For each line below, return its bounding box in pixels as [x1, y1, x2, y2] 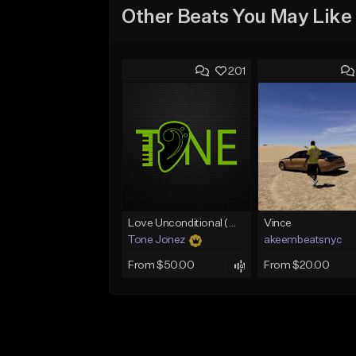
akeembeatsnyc [263, 234, 342, 246]
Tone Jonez [128, 234, 185, 246]
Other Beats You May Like [122, 7, 352, 27]
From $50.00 [128, 260, 195, 272]
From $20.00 [263, 260, 330, 272]
